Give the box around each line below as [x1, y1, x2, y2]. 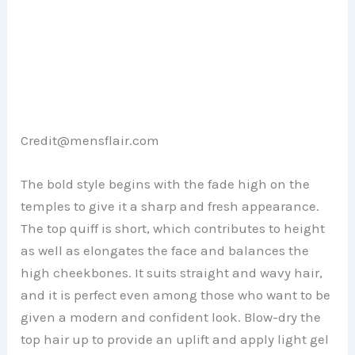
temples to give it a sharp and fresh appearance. [21, 198, 320, 215]
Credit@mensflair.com [21, 132, 160, 148]
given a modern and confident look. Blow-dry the [21, 309, 322, 326]
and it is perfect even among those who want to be [21, 287, 331, 303]
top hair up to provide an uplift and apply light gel [21, 331, 330, 348]
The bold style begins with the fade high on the [21, 176, 311, 193]
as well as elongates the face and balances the [21, 242, 310, 259]
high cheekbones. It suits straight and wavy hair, [21, 265, 323, 281]
